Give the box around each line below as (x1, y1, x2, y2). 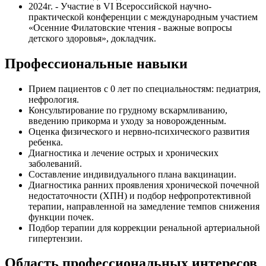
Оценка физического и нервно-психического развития (28, 126, 249, 137)
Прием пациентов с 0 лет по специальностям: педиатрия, (28, 83, 261, 94)
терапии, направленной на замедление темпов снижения (28, 201, 259, 211)
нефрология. (28, 94, 79, 104)
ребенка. (28, 137, 63, 147)
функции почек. (28, 211, 94, 222)
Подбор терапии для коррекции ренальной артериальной (28, 222, 260, 233)
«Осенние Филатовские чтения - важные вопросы (28, 22, 232, 33)
